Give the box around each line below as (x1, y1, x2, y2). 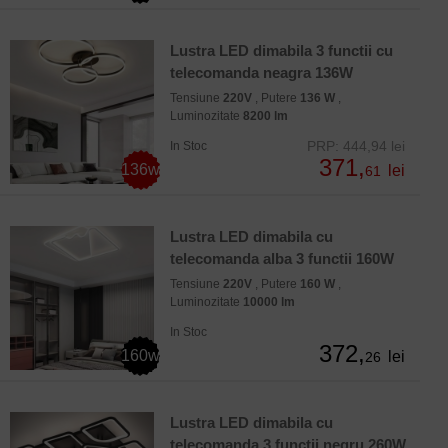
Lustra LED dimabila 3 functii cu (170, 42, 393, 60)
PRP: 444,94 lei (307, 138, 405, 155)
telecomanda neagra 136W (170, 64, 353, 82)
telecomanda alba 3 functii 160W (170, 250, 394, 268)
